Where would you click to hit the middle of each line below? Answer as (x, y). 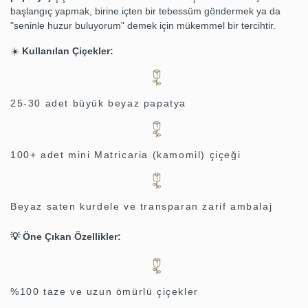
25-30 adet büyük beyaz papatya (98, 103)
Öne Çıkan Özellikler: (72, 237)
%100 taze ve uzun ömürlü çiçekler (104, 292)
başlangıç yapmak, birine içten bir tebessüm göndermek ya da (145, 11)
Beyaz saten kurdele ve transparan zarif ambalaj (142, 207)
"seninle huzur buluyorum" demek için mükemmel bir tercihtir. (143, 26)
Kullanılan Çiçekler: (68, 51)
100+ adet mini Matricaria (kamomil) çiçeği (126, 155)
